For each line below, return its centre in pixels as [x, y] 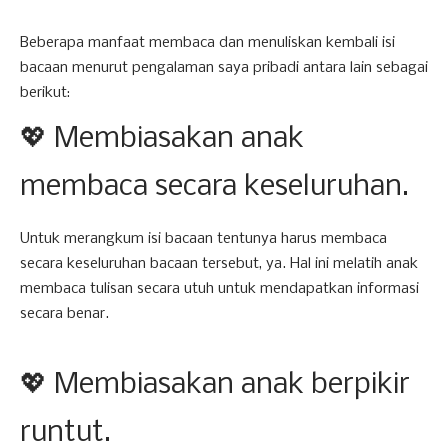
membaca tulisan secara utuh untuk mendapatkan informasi [219, 289]
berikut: [45, 93]
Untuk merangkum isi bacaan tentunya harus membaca [203, 239]
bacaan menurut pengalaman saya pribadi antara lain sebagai [224, 68]
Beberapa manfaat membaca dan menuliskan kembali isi [207, 43]
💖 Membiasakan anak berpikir [215, 385]
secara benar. [64, 314]
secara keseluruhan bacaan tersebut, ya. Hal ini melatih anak [219, 264]
